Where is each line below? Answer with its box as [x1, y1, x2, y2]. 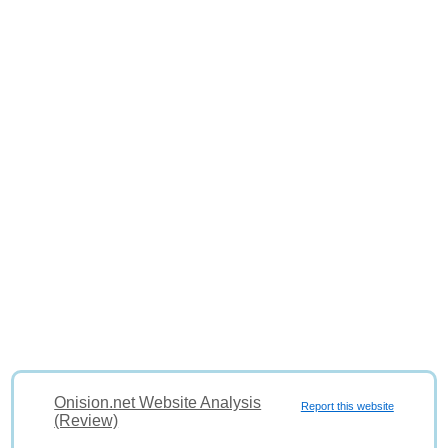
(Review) [54, 412, 119, 429]
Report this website [300, 400, 394, 412]
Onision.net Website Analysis [54, 394, 262, 411]
